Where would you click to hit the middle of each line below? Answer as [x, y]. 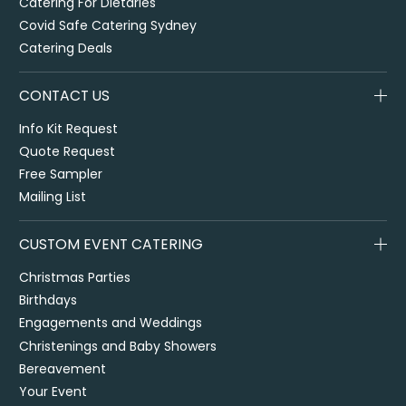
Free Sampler [61, 174]
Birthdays [48, 300]
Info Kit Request [69, 128]
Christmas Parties [75, 277]
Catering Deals [66, 48]
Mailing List [53, 197]
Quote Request [68, 151]
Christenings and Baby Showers [118, 346]
